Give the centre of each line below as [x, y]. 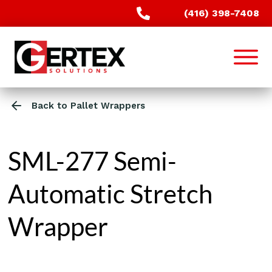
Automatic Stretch [110, 194]
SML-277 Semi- [93, 161]
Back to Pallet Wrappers [88, 106]
